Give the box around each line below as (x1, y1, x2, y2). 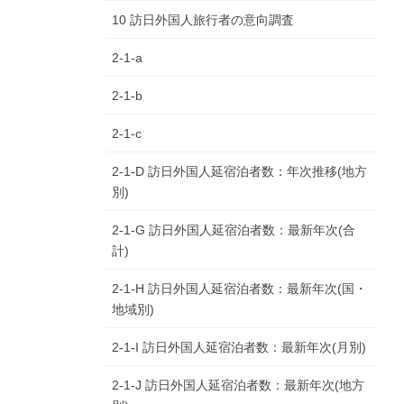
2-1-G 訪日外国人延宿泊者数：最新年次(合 (112, 223, 355, 238)
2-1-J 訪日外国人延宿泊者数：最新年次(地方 (112, 378, 364, 393)
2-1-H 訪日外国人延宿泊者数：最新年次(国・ (112, 281, 367, 297)
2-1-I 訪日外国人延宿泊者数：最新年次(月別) (112, 340, 366, 355)
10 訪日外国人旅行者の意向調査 (112, 13, 294, 28)
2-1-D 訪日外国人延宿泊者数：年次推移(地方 (112, 164, 367, 179)
